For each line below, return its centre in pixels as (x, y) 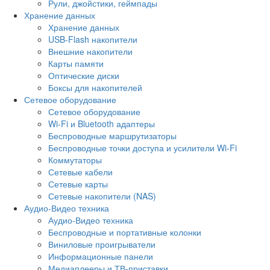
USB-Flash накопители (93, 39)
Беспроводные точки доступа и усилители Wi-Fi (143, 147)
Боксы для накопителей (95, 87)
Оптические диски (84, 75)
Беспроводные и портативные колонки (125, 232)
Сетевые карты (78, 184)
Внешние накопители (90, 51)
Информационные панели (101, 256)
